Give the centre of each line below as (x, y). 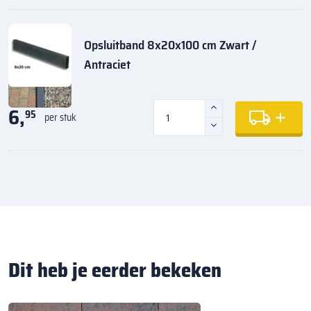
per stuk (60, 118)
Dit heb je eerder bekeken (115, 270)
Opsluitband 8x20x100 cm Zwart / (170, 45)
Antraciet (107, 65)
